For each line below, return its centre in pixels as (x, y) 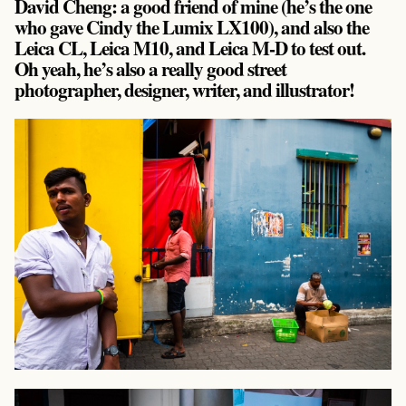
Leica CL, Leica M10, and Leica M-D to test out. (190, 47)
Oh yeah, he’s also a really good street (151, 68)
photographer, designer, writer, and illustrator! (185, 89)
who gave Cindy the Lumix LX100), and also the (192, 26)
